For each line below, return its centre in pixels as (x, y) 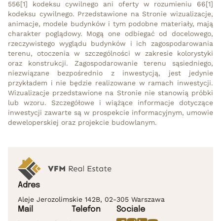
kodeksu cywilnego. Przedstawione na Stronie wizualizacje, (110, 14)
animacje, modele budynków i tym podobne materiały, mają (110, 23)
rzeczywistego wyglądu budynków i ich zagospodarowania (110, 43)
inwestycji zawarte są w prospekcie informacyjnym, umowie (110, 112)
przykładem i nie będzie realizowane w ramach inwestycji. (110, 83)
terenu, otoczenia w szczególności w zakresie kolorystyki (110, 53)
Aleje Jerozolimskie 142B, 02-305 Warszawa (91, 200)
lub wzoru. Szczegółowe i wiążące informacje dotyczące (110, 102)
